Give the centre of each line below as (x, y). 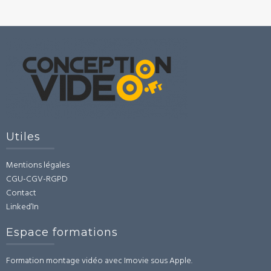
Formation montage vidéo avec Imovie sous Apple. (99, 261)
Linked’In (22, 207)
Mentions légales (38, 165)
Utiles (23, 137)
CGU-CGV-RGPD (37, 179)
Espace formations (62, 232)
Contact (21, 193)
